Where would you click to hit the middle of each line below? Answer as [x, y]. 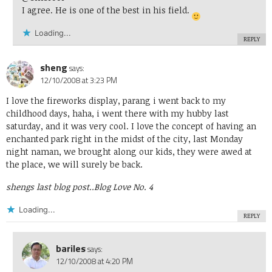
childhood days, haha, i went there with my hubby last [117, 114]
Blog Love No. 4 [124, 187]
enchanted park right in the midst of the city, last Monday [124, 139]
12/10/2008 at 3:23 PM [79, 80]
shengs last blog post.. [50, 187]
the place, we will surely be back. [74, 165]
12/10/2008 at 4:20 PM [94, 261]
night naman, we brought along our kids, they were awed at [129, 152]
